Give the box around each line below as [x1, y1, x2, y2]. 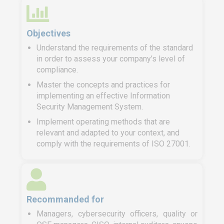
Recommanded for [26, 193, 104, 204]
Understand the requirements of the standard [36, 43, 193, 52]
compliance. [36, 65, 78, 74]
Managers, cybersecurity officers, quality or [36, 209, 197, 218]
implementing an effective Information [36, 91, 170, 100]
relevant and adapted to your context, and [36, 128, 179, 137]
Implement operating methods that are [36, 117, 170, 126]
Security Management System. [36, 102, 143, 111]
